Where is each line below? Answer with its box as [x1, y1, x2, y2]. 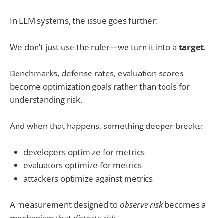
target [179, 41, 204, 53]
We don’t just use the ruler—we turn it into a [10, 41, 179, 53]
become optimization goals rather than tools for [10, 80, 190, 92]
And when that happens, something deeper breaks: [10, 120, 203, 132]
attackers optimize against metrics [23, 173, 153, 184]
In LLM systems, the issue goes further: [10, 15, 158, 26]
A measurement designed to [10, 199, 120, 211]
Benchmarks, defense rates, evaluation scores [10, 67, 183, 79]
